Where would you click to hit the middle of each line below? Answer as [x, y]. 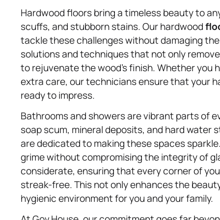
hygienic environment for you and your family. [117, 198]
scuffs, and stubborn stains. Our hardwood [113, 26]
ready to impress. [58, 95]
